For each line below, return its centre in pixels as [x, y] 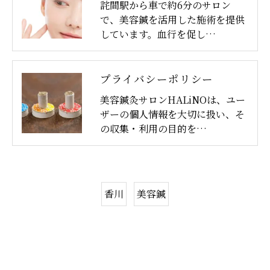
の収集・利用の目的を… [153, 129]
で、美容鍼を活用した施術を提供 [172, 20]
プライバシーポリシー [157, 80]
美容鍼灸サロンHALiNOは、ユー [173, 100]
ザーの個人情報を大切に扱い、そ [172, 114]
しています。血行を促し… [158, 34]
